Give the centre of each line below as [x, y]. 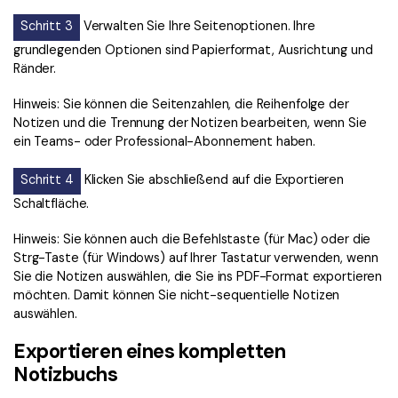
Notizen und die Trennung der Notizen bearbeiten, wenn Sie [190, 122]
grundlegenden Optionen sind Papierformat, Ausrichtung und [193, 49]
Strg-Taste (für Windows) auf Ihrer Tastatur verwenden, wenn [196, 258]
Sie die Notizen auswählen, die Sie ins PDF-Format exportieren [198, 277]
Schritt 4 [47, 180]
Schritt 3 [47, 25]
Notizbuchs [66, 375]
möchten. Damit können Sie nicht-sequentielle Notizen [177, 295]
